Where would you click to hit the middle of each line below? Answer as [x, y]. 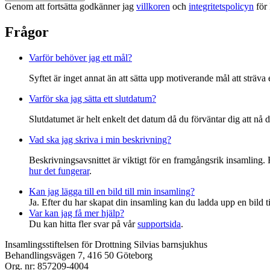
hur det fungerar [59, 171]
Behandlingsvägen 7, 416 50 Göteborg [79, 255]
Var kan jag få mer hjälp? [77, 213]
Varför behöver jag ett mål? [80, 57]
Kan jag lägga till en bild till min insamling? [112, 191]
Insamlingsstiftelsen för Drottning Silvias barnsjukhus [106, 244]
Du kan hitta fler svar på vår [83, 224]
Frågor [27, 32]
